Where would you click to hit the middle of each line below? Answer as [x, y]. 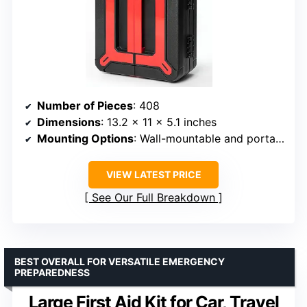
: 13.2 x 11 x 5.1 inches [159, 122]
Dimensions [69, 122]
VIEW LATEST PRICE [153, 175]
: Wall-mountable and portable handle [205, 139]
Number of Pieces [85, 106]
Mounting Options [85, 139]
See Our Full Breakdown [153, 198]
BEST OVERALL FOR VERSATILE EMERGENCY [120, 262]
